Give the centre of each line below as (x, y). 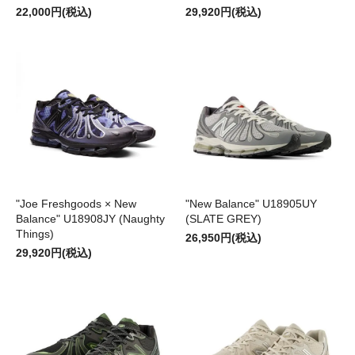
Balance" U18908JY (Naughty (90, 219)
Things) (35, 234)
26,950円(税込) (223, 238)
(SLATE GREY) (223, 219)
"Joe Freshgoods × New (76, 204)
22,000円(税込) (54, 12)
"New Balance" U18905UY (251, 204)
